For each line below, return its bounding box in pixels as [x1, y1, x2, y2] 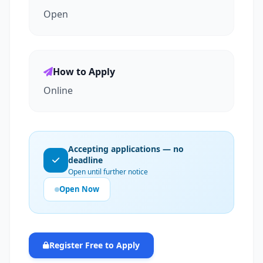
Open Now [59, 184, 99, 194]
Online [43, 84, 73, 97]
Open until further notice [68, 167, 148, 177]
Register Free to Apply [49, 240, 140, 251]
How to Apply [53, 65, 115, 78]
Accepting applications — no [68, 143, 184, 154]
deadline [68, 154, 103, 166]
